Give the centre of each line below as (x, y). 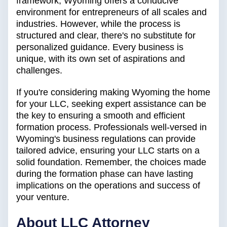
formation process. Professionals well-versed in (111, 127)
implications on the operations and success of (108, 186)
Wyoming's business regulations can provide (106, 139)
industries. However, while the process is (98, 24)
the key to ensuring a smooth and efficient (101, 116)
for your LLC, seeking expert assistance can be (111, 104)
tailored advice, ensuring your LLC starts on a (108, 151)
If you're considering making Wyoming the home (113, 92)
